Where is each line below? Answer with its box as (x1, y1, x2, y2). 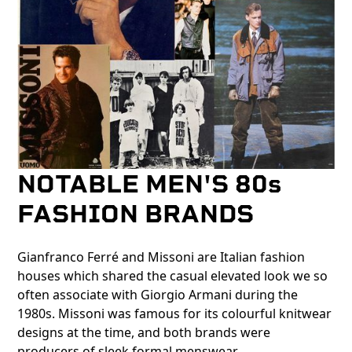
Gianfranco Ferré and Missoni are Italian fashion (17, 247, 306, 266)
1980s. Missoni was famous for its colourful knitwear (17, 304, 332, 322)
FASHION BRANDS (17, 198, 255, 229)
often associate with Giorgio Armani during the (17, 285, 299, 303)
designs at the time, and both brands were (17, 323, 271, 341)
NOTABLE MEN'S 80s (17, 168, 282, 199)
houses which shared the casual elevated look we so (17, 266, 328, 284)
